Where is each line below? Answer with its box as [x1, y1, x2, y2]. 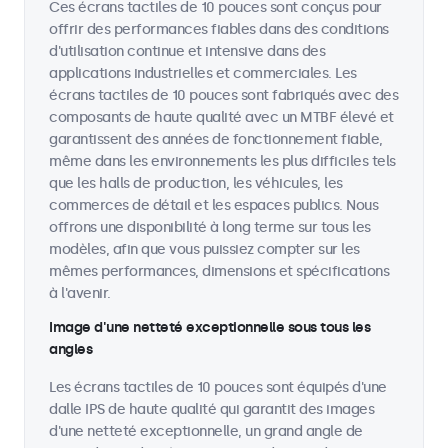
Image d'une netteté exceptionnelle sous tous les [49, 319, 370, 336]
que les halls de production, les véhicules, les [49, 175, 343, 192]
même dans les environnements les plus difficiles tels [49, 153, 396, 170]
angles [49, 341, 92, 358]
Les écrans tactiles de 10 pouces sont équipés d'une [49, 379, 387, 396]
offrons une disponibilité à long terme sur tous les [49, 219, 371, 236]
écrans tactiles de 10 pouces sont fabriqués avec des [49, 87, 398, 104]
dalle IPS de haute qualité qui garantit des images [49, 401, 374, 418]
